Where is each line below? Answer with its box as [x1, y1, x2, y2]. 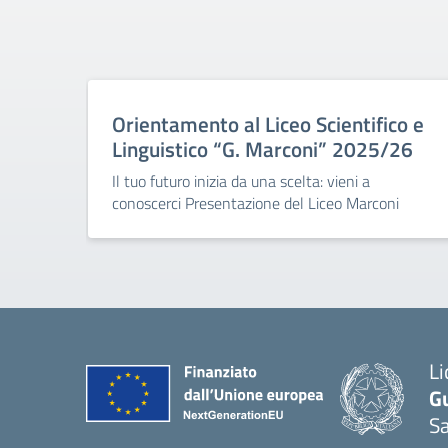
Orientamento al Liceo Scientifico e [112, 108, 424, 140]
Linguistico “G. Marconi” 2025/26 [112, 133, 413, 165]
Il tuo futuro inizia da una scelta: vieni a [112, 169, 370, 193]
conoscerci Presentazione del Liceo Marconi [112, 191, 399, 215]
